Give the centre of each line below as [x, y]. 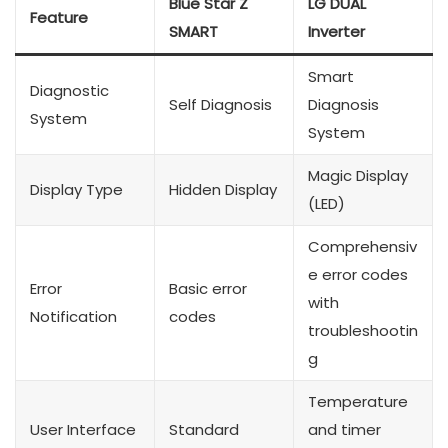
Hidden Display [223, 190]
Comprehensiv [362, 247]
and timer [344, 430]
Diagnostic [69, 91]
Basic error [208, 289]
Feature [59, 18]
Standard [204, 430]
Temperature [358, 402]
